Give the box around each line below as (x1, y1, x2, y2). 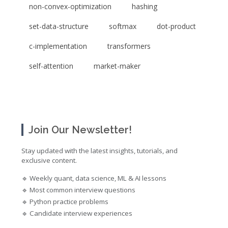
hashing (132, 2, 157, 12)
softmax (109, 21, 136, 32)
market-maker (94, 61, 140, 71)
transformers (107, 41, 151, 51)
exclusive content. (21, 156, 77, 165)
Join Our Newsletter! (28, 124, 132, 136)
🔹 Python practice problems (21, 197, 108, 207)
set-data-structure (29, 21, 89, 32)
